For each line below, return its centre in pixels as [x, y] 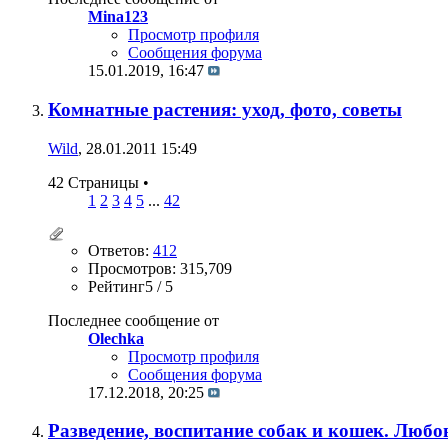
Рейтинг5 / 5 [130, 286]
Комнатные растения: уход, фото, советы [225, 109]
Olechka [116, 338]
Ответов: [120, 250]
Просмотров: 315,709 [160, 268]
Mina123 [118, 17]
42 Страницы [95, 182]
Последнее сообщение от [133, 320]
